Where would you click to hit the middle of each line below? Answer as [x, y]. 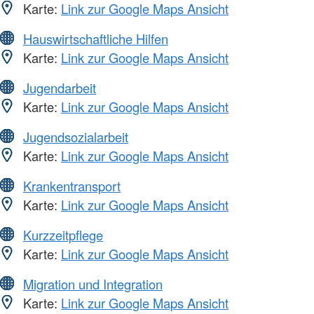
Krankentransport [72, 185]
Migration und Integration [93, 284]
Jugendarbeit [60, 87]
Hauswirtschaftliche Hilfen [96, 38]
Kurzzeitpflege [63, 234]
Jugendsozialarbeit [76, 136]
